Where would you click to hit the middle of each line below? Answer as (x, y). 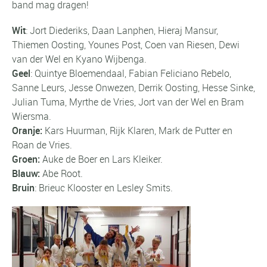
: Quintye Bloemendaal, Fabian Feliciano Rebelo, (131, 73)
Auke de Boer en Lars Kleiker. (103, 159)
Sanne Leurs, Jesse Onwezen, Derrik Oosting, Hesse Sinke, (133, 87)
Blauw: (27, 173)
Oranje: (28, 130)
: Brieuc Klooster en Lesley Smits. (104, 187)
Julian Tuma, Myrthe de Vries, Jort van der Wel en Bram (128, 102)
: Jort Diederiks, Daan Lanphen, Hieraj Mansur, (122, 30)
